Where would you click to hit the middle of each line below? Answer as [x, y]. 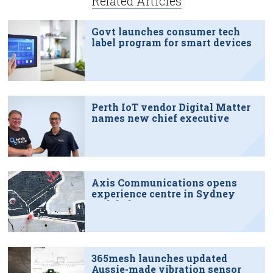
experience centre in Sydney [163, 193]
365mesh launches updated [159, 258]
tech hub [112, 204]
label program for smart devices [171, 42]
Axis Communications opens [164, 182]
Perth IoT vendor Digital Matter [171, 107]
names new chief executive [160, 118]
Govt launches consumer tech [165, 31]
